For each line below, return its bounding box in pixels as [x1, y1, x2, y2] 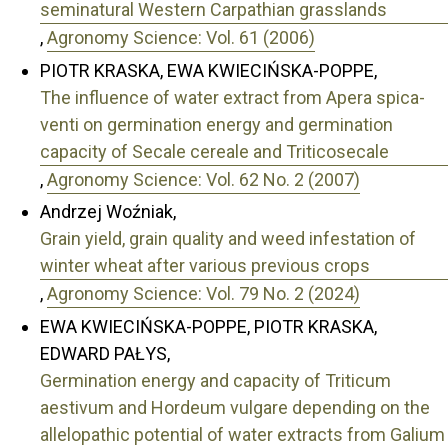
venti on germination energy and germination [40, 113, 393, 135]
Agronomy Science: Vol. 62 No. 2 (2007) [47, 168, 360, 190]
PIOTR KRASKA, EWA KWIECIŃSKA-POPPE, [40, 59, 377, 81]
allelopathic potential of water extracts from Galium [40, 423, 445, 445]
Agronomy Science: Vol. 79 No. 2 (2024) [47, 283, 360, 305]
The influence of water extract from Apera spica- [40, 86, 425, 108]
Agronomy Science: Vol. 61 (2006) [47, 27, 315, 49]
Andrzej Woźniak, [40, 201, 176, 223]
